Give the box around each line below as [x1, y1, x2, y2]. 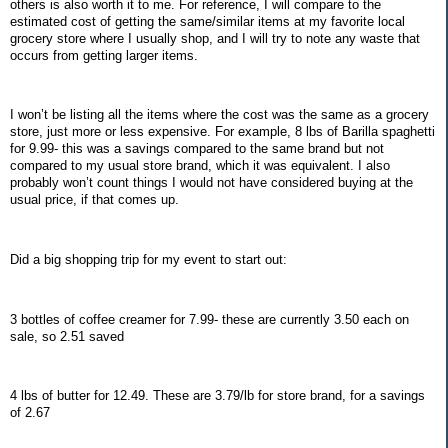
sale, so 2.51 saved [10, 328, 124, 344]
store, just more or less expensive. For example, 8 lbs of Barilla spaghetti [10, 124, 435, 140]
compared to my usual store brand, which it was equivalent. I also [10, 158, 390, 174]
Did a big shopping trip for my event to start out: [10, 251, 287, 267]
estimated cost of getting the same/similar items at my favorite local [10, 13, 405, 29]
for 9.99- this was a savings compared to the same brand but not [10, 141, 384, 157]
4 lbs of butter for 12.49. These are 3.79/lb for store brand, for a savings [10, 388, 425, 404]
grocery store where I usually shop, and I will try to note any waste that [10, 30, 420, 46]
